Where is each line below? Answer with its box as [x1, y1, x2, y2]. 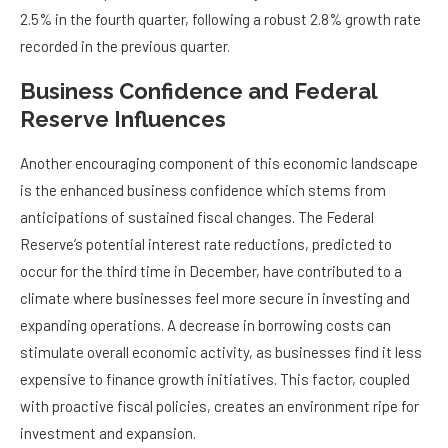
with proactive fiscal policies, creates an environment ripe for [20, 397, 419, 416]
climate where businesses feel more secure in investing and [20, 289, 410, 308]
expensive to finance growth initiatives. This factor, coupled [20, 370, 410, 389]
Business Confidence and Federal [20, 78, 377, 105]
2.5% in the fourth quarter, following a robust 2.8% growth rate [20, 10, 421, 29]
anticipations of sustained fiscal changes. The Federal [20, 208, 374, 227]
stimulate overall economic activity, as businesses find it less [20, 343, 422, 362]
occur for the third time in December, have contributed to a [20, 262, 402, 281]
